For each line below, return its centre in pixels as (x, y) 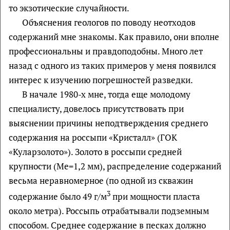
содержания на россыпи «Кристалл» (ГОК (93, 137)
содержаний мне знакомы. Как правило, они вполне (114, 37)
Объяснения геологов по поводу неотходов (109, 22)
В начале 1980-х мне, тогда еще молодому (106, 94)
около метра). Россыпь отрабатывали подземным (109, 210)
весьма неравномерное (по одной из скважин (101, 180)
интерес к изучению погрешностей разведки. (101, 80)
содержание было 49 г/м (58, 196)
